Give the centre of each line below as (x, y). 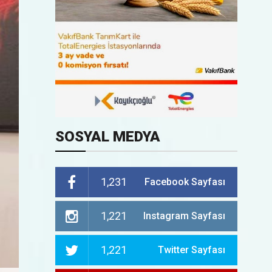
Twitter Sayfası (192, 250)
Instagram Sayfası (184, 216)
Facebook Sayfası (185, 182)
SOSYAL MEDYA (108, 136)
